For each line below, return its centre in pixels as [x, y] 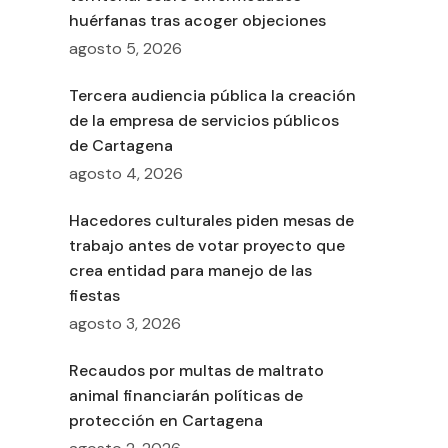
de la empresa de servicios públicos [203, 121]
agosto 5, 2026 [125, 49]
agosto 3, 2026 [124, 324]
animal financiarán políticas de [185, 396]
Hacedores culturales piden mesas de [211, 221]
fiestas [94, 296]
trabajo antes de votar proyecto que [206, 246]
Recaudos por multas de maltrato [196, 371]
